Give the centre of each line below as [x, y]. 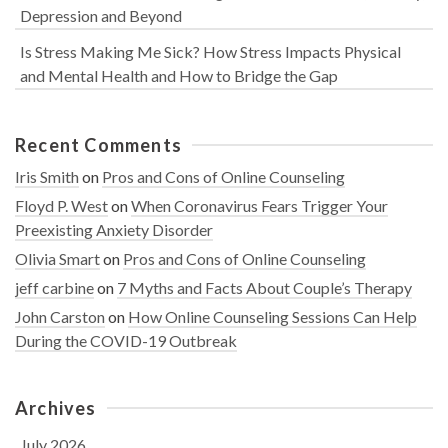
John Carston [60, 316]
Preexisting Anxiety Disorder [114, 229]
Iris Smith [47, 176]
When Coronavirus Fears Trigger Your [259, 205]
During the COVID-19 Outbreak [126, 340]
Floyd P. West [61, 205]
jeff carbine [54, 287]
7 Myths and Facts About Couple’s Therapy [264, 287]
